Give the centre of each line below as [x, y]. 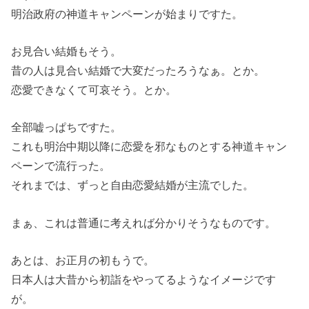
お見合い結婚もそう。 [67, 51]
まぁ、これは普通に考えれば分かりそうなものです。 [144, 222]
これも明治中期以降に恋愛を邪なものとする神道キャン [149, 147]
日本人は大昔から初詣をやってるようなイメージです [144, 280]
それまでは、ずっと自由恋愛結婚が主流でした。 [133, 185]
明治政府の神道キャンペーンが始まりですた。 [127, 13]
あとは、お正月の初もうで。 [83, 260]
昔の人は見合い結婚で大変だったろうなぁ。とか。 [138, 71]
